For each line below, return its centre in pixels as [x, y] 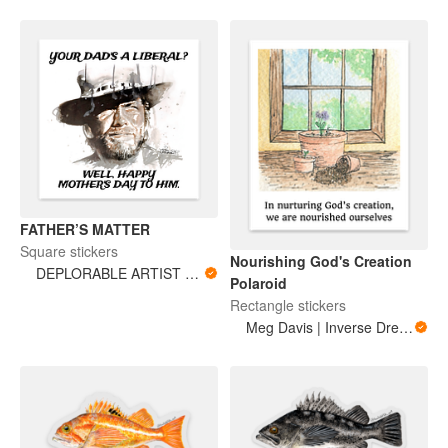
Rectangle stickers [288, 304]
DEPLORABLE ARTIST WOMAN [192, 273]
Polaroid [258, 282]
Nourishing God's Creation [321, 260]
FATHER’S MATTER [85, 229]
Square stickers [69, 251]
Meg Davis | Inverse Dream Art [406, 326]
